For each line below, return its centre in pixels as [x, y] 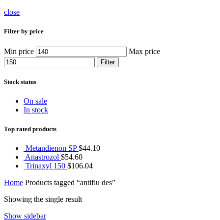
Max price [144, 51]
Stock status [20, 82]
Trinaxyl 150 [46, 166]
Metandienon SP [52, 148]
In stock [36, 110]
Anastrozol [43, 157]
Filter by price [24, 31]
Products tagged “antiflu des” [69, 183]
